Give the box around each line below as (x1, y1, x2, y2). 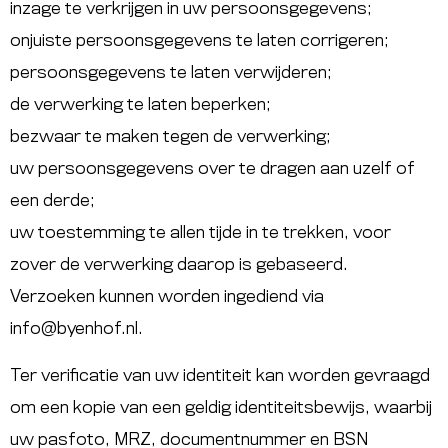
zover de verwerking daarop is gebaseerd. (10, 257, 348, 274)
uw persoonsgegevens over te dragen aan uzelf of (10, 161, 415, 178)
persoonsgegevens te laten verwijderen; (10, 65, 332, 82)
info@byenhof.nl (10, 321, 138, 338)
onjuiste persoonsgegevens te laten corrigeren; (10, 33, 389, 50)
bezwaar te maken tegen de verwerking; (10, 129, 331, 146)
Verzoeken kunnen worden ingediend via (10, 289, 324, 306)
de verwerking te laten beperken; (10, 97, 271, 114)
